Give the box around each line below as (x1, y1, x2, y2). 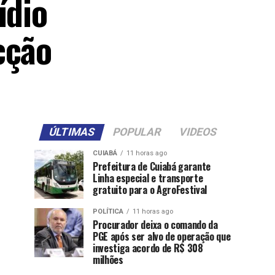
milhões (93, 252, 123, 267)
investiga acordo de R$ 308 (93, 241, 203, 255)
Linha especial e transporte (93, 171, 203, 185)
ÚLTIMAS (47, 126, 96, 138)
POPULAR (110, 126, 163, 138)
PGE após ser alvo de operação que (93, 229, 231, 244)
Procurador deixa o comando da (93, 217, 218, 232)
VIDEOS (177, 126, 219, 138)
